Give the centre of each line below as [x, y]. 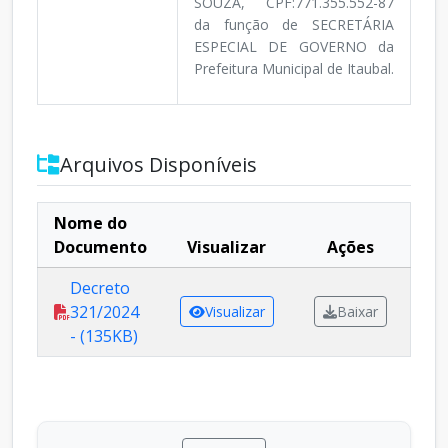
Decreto [100, 288]
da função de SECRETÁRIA [294, 25]
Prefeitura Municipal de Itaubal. [294, 69]
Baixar [357, 312]
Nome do [90, 223]
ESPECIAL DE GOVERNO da [294, 47]
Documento [100, 247]
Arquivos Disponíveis [158, 165]
